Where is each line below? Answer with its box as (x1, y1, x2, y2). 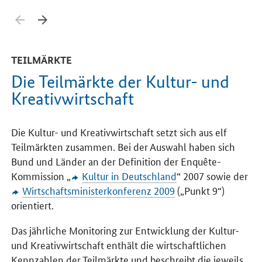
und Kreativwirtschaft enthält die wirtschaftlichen (11, 237, 227, 252)
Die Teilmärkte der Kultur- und (11, 72, 230, 92)
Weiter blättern (46, 8, 105, 20)
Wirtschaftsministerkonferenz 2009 (22, 183, 175, 198)
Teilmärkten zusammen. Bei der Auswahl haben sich (11, 139, 236, 154)
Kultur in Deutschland (81, 168, 177, 183)
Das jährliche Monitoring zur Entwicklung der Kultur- (11, 223, 240, 237)
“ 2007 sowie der (176, 168, 248, 183)
